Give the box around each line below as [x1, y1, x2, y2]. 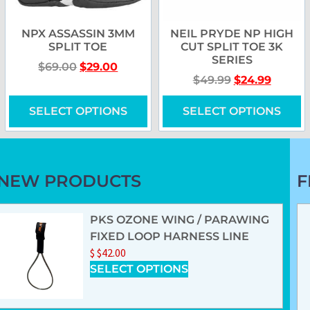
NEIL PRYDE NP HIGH [170, 27, 294, 41]
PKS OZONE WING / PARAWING [89, 213, 269, 227]
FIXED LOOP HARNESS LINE [89, 230, 249, 244]
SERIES [211, 53, 253, 67]
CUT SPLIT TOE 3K [181, 40, 284, 54]
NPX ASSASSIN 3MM [21, 27, 135, 41]
